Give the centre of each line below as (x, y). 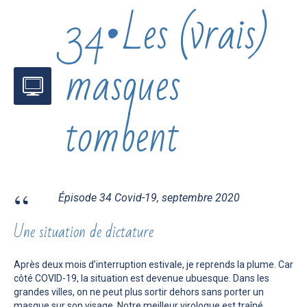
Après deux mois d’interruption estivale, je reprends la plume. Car (153, 264)
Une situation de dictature (84, 232)
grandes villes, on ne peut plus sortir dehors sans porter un (139, 292)
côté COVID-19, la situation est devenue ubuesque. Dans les (142, 278)
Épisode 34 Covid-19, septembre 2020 (149, 197)
